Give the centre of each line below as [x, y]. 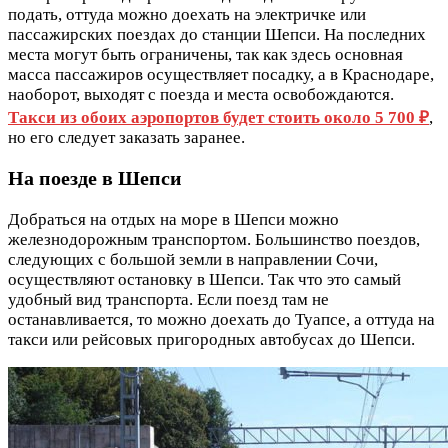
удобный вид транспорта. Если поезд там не [168, 300]
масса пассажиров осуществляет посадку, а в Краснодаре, [221, 74]
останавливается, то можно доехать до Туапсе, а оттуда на [221, 320]
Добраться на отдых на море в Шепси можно [173, 220]
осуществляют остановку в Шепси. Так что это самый [204, 280]
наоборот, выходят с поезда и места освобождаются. [201, 94]
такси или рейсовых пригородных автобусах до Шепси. [211, 340]
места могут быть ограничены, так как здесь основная [205, 54]
